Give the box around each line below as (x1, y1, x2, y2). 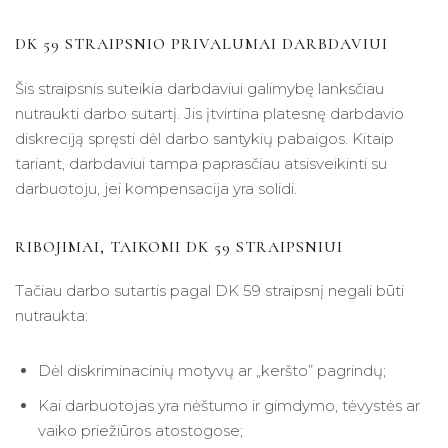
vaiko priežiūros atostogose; (37, 420, 243, 440)
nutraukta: (15, 306, 88, 326)
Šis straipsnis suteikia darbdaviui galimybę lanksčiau (15, 78, 384, 98)
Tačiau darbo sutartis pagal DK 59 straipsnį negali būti (15, 281, 404, 301)
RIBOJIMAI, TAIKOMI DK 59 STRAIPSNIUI (15, 236, 343, 257)
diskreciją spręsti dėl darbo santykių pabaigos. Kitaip (15, 128, 394, 148)
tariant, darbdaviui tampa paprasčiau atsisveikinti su (15, 153, 387, 173)
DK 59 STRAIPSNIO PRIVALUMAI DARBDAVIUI (15, 34, 388, 55)
